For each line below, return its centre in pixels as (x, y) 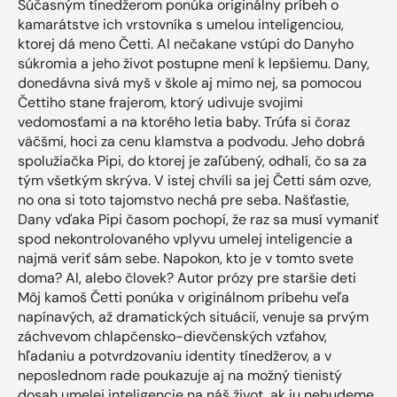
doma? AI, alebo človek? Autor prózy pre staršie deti (187, 278)
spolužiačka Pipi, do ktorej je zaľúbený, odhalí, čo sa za (192, 161)
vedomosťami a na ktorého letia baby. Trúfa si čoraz (184, 122)
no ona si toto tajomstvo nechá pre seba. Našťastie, (183, 200)
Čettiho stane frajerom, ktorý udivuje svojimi (160, 103)
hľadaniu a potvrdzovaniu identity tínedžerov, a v (175, 356)
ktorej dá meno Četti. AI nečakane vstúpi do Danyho (186, 44)
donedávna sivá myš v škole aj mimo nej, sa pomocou (190, 83)
